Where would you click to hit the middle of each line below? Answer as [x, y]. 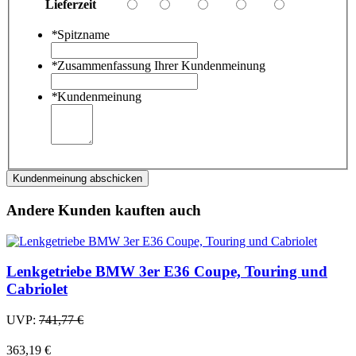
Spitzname [83, 35]
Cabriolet [37, 289]
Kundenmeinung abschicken [77, 179]
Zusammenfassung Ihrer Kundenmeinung [161, 66]
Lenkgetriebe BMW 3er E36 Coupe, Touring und [167, 272]
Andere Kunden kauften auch [104, 210]
